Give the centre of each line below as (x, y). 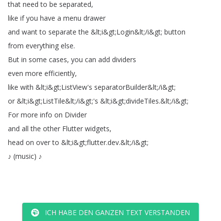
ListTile (54, 101)
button (175, 32)
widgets (97, 129)
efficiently (60, 73)
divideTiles (142, 101)
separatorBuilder (121, 87)
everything (42, 46)
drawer (94, 18)
